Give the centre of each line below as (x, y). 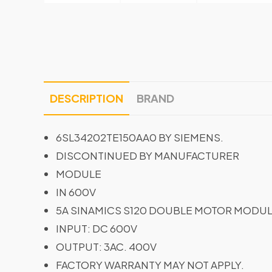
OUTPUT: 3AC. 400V (106, 246)
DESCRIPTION (87, 98)
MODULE (79, 174)
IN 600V (76, 192)
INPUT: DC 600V (97, 228)
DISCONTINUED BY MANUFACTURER (148, 155)
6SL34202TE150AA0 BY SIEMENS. (140, 137)
